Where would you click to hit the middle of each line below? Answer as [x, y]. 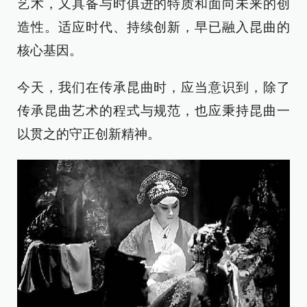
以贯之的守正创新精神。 [89, 134]
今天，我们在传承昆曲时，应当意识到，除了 [153, 88]
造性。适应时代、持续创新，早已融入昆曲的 [153, 27]
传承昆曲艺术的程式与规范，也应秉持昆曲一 [153, 111]
